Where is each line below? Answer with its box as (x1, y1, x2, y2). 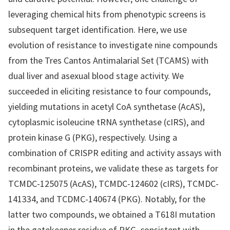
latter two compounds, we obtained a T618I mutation (8, 208, 215, 220)
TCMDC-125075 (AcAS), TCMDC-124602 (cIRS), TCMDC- (8, 178, 219, 189)
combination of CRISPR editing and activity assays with (8, 147, 221, 159)
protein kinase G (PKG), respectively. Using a (8, 131, 177, 143)
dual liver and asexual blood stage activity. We (8, 70, 184, 82)
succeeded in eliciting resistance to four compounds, (8, 85, 210, 97)
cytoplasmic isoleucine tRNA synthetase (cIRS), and (8, 116, 205, 128)
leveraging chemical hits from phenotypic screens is (8, 8, 206, 20)
